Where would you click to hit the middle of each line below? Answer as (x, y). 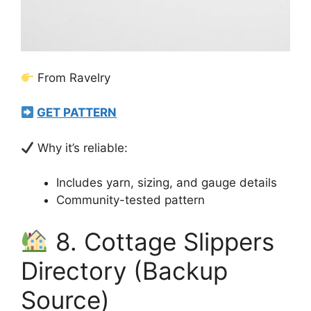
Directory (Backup (124, 270)
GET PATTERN (77, 113)
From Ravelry (73, 77)
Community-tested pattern (131, 200)
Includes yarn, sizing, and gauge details (167, 183)
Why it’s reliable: (81, 148)
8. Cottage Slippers (161, 241)
